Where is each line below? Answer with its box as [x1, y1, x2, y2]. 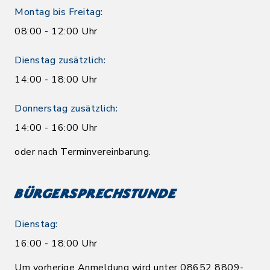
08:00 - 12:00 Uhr [14, 25, 98, 39]
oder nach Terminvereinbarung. [14, 145, 151, 159]
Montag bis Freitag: [14, 5, 103, 19]
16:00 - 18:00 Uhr [14, 237, 98, 251]
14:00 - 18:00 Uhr [14, 73, 98, 87]
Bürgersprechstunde [13, 189, 177, 201]
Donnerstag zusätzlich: [14, 102, 118, 116]
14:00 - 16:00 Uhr [14, 121, 98, 135]
